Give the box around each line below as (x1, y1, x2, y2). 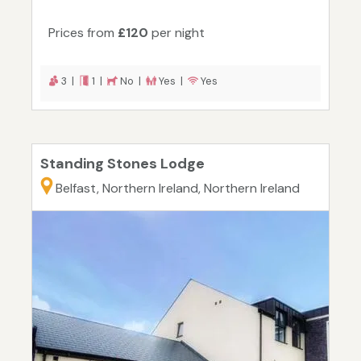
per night (148, 24, 205, 42)
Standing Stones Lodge (40, 154, 205, 174)
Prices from (48, 24, 118, 42)
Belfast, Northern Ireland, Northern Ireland (56, 180, 300, 197)
